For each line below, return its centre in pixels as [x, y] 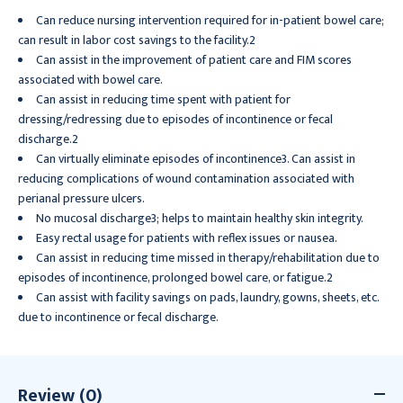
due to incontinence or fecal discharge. [118, 317]
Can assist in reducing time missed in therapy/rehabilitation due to [208, 257]
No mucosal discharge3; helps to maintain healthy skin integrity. [200, 218]
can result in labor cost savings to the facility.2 [137, 40]
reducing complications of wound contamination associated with [186, 178]
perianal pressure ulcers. [81, 198]
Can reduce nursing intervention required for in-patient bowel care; [210, 20]
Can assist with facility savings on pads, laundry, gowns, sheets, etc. [207, 297]
